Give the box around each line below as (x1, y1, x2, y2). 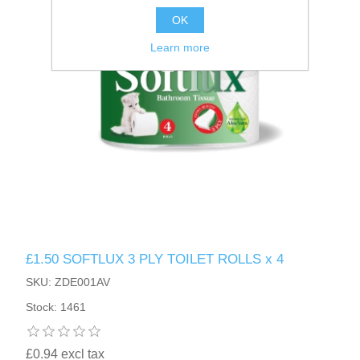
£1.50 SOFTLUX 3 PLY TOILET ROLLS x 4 (26, 251, 284, 267)
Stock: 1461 (26, 300, 87, 313)
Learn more (150, 41, 210, 54)
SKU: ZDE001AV (26, 275, 111, 288)
